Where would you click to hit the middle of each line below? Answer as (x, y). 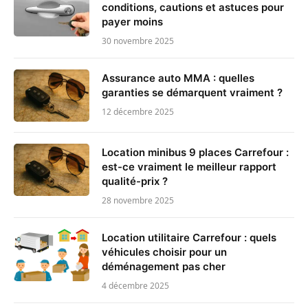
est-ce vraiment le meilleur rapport (189, 166)
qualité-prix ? (135, 181)
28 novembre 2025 (138, 200)
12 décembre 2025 (138, 111)
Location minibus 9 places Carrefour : (195, 152)
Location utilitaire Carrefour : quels (189, 237)
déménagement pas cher (164, 266)
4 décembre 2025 (135, 285)
